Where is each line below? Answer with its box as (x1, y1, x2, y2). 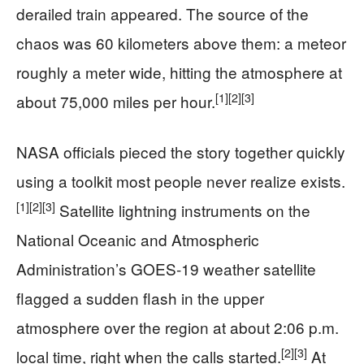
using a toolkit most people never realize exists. (16, 170, 345, 193)
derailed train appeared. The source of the (16, 2, 309, 25)
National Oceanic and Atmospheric (16, 228, 259, 251)
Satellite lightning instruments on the (55, 199, 310, 222)
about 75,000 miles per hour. (16, 90, 215, 113)
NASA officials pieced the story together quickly (16, 141, 345, 163)
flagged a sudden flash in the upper (16, 287, 264, 310)
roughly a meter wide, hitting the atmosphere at (16, 61, 342, 84)
